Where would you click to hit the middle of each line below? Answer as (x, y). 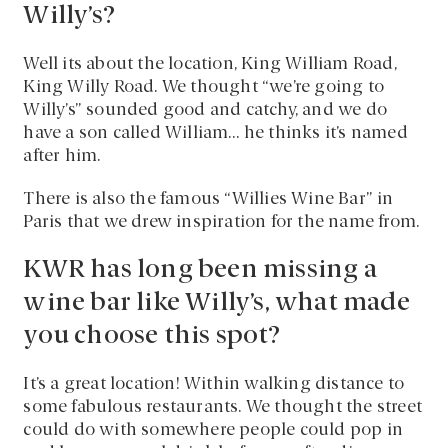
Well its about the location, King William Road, (210, 64)
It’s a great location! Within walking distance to (214, 384)
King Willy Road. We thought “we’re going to (204, 87)
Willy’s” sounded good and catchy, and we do (205, 110)
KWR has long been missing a (200, 270)
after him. (62, 156)
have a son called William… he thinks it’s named (215, 133)
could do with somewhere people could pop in (213, 430)
